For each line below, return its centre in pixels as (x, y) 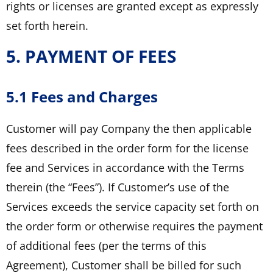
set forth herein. (47, 25)
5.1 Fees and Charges (82, 96)
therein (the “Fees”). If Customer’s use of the (118, 187)
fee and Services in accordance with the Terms (125, 167)
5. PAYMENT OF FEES (91, 56)
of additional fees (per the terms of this (106, 245)
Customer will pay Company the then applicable (129, 128)
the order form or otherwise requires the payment (134, 226)
